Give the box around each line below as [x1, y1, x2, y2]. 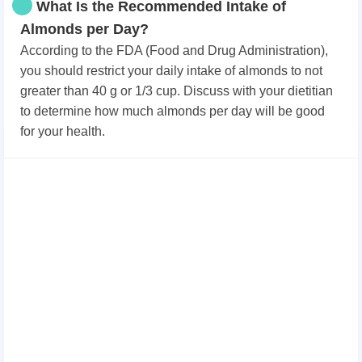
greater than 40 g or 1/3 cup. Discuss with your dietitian [20, 83, 333, 98]
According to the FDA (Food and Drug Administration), [20, 43, 328, 57]
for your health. [20, 124, 105, 138]
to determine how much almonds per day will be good [20, 103, 325, 118]
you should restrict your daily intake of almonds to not [20, 63, 322, 78]
